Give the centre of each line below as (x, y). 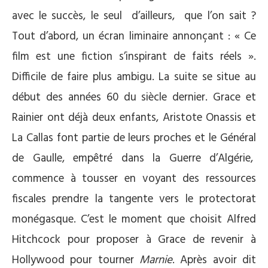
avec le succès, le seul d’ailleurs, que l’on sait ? (134, 16)
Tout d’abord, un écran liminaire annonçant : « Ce (134, 36)
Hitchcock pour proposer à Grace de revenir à (134, 240)
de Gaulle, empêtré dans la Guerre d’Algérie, (134, 159)
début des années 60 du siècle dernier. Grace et (134, 98)
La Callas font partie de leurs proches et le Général (134, 138)
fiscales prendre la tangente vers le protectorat (134, 199)
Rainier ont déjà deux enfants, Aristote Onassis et (134, 118)
